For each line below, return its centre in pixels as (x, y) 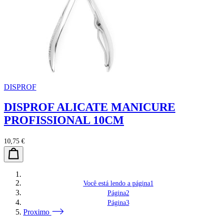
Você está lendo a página (116, 184)
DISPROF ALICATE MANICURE (90, 107)
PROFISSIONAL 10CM (64, 120)
